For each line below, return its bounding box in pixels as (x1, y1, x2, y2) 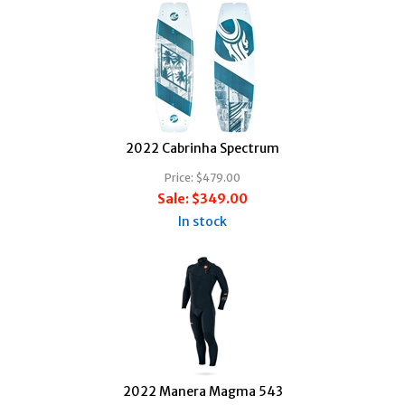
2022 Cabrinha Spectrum (126, 139, 279, 156)
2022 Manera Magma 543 (122, 382, 283, 400)
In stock (178, 212, 227, 230)
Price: (165, 170, 193, 184)
